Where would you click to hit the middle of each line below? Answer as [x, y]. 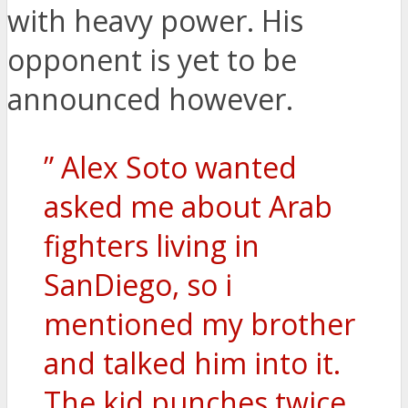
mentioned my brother [199, 324]
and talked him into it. [192, 363]
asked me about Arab [188, 207]
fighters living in [152, 246]
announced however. [150, 99]
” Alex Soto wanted [170, 168]
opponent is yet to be [152, 60]
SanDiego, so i [138, 285]
